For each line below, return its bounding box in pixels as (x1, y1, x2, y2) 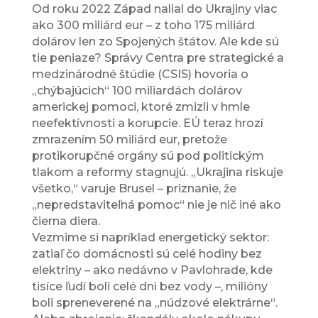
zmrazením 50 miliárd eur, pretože (31, 133, 227, 147)
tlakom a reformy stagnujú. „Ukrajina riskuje (31, 165, 283, 180)
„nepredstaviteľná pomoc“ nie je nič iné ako (31, 198, 281, 212)
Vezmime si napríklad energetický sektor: (31, 231, 269, 245)
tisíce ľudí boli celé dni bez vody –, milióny (31, 280, 268, 294)
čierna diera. (31, 214, 100, 229)
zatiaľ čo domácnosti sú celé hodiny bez (31, 247, 262, 261)
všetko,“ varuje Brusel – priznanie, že (31, 182, 236, 196)
